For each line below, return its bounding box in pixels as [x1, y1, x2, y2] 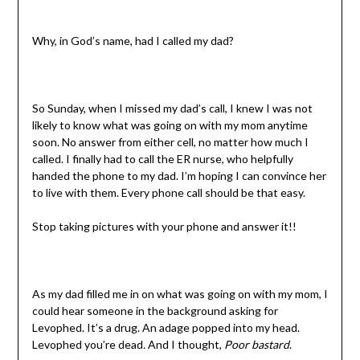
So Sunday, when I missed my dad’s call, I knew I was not [31, 101, 313, 116]
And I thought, [147, 337, 224, 352]
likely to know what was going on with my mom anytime [31, 118, 308, 133]
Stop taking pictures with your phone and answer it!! [31, 219, 297, 234]
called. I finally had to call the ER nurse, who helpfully [31, 152, 293, 166]
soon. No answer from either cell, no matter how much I [31, 135, 309, 149]
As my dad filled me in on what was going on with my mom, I [31, 287, 328, 301]
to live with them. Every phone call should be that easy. [31, 186, 305, 200]
